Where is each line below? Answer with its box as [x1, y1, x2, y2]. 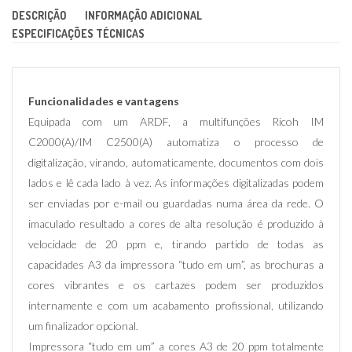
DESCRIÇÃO [12, 9, 67, 23]
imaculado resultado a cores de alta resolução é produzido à [28, 217, 324, 231]
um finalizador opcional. [28, 319, 138, 333]
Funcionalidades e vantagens [28, 94, 179, 108]
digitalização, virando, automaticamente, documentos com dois [28, 156, 324, 170]
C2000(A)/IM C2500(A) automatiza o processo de [28, 135, 324, 149]
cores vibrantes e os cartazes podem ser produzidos [28, 278, 324, 292]
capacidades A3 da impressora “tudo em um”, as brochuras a [28, 258, 324, 272]
